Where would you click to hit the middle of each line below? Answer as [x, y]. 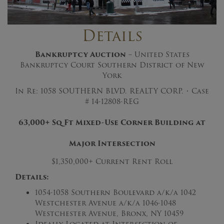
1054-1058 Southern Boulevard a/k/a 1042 [115, 192]
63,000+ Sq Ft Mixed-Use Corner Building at [112, 122]
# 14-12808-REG [112, 101]
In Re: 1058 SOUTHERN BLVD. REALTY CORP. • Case [112, 91]
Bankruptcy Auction [80, 54]
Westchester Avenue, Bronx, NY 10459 [109, 213]
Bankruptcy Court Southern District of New [112, 65]
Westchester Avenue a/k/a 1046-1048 [105, 203]
